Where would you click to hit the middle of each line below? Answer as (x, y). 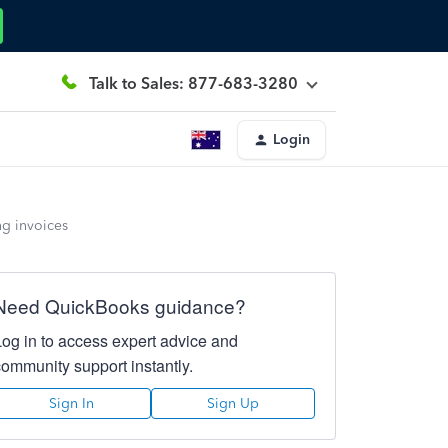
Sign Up (232, 403)
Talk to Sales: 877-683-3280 (193, 83)
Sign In (72, 403)
